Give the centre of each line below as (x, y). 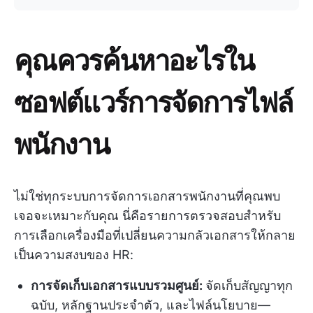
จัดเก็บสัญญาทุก (249, 285)
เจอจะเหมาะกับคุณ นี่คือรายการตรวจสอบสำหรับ (147, 216)
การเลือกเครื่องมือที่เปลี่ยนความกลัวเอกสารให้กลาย (155, 235)
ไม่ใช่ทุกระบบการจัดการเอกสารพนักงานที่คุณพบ (147, 196)
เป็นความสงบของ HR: (74, 255)
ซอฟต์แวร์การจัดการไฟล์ (154, 101)
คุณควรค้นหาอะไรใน (134, 59)
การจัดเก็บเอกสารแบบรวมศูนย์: (118, 285)
